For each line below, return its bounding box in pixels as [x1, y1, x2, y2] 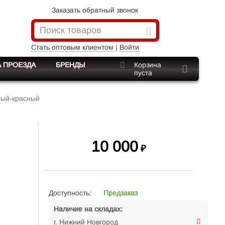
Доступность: [49, 189, 91, 197]
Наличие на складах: [54, 205, 123, 213]
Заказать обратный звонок [52, 6, 139, 14]
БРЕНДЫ [56, 61, 85, 69]
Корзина [134, 61, 161, 69]
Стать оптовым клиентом [31, 43, 114, 51]
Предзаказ [103, 189, 138, 197]
